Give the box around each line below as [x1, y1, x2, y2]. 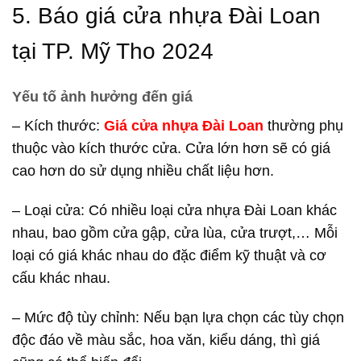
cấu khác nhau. [12, 270, 110, 287]
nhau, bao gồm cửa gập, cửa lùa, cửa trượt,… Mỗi [12, 225, 338, 242]
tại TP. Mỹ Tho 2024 [12, 38, 214, 64]
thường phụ [263, 118, 343, 135]
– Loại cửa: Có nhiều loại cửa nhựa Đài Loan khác [12, 202, 337, 219]
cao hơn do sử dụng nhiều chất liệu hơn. [12, 163, 274, 180]
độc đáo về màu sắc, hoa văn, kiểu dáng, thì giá [12, 332, 320, 349]
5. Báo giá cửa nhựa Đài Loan [12, 2, 321, 28]
